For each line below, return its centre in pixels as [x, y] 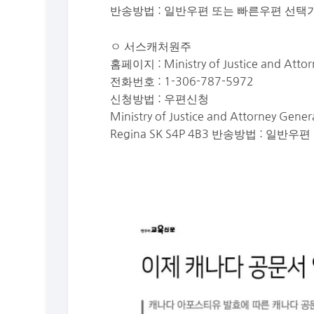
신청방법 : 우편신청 [160, 98]
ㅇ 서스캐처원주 [151, 46]
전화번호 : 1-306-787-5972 [182, 81]
